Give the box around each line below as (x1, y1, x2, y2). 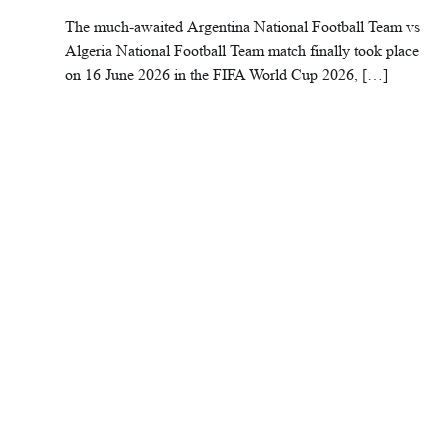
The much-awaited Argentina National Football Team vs (65, 17, 420, 37)
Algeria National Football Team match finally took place (65, 41, 419, 61)
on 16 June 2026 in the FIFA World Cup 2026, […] (65, 65, 388, 85)
